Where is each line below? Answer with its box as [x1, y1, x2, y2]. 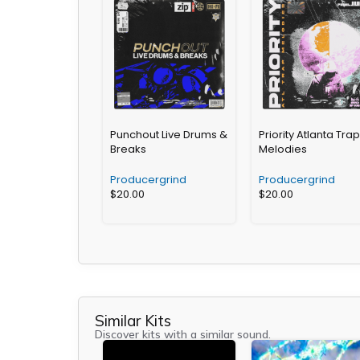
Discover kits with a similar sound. [95, 326, 271, 342]
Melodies [258, 141, 307, 157]
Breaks [110, 141, 146, 157]
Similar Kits [95, 310, 171, 330]
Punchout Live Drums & [110, 126, 227, 142]
